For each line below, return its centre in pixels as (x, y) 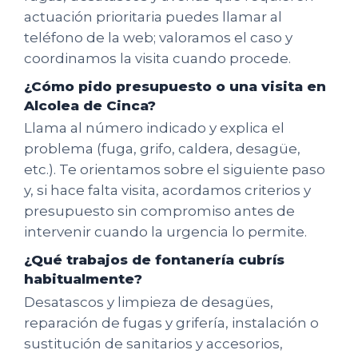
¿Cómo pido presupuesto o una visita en (175, 86)
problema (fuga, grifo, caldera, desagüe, (162, 149)
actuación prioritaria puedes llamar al (153, 16)
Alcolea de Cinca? (90, 105)
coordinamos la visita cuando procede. (157, 58)
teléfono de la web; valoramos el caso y (158, 37)
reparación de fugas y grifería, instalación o (171, 322)
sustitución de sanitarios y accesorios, (153, 343)
